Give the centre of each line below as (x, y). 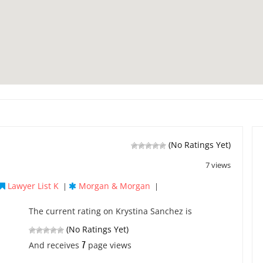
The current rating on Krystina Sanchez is (110, 211)
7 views (218, 165)
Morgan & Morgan (114, 186)
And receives (55, 245)
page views (109, 245)
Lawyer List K (33, 186)
